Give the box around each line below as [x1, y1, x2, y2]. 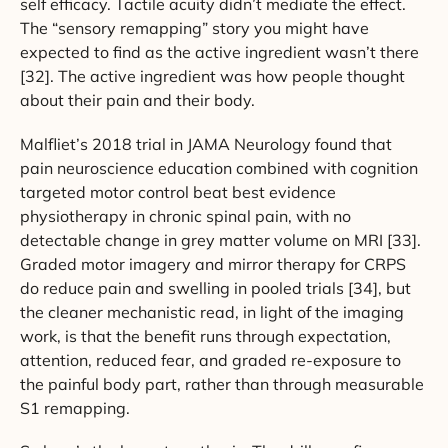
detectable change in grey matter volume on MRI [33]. [20, 229, 421, 250]
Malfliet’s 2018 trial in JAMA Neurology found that [20, 133, 392, 154]
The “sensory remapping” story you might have [20, 18, 369, 39]
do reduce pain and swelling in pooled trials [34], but [20, 277, 411, 298]
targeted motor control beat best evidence [20, 181, 336, 202]
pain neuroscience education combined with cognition [20, 157, 418, 178]
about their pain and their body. [20, 90, 255, 111]
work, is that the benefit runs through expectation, [20, 325, 391, 346]
